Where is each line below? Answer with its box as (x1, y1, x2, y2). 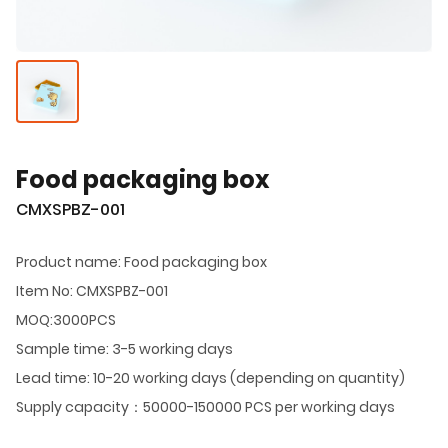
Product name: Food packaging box (16, 251, 267, 272)
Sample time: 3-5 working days (16, 338, 233, 359)
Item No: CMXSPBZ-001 (16, 280, 168, 301)
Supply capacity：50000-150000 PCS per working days (16, 396, 395, 417)
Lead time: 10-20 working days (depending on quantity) (16, 367, 405, 388)
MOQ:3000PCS (16, 309, 116, 330)
